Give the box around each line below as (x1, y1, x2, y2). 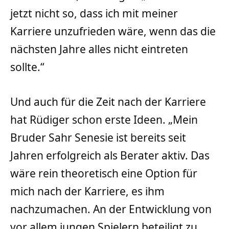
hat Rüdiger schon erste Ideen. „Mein (10, 112, 198, 127)
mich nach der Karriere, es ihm (10, 184, 165, 198)
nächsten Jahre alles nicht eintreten (10, 42, 188, 57)
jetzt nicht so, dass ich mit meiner (10, 6, 178, 21)
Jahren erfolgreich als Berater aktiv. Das (10, 148, 210, 163)
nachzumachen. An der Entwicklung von (10, 201, 212, 216)
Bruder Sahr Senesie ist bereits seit (10, 130, 186, 145)
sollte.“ (10, 60, 44, 75)
